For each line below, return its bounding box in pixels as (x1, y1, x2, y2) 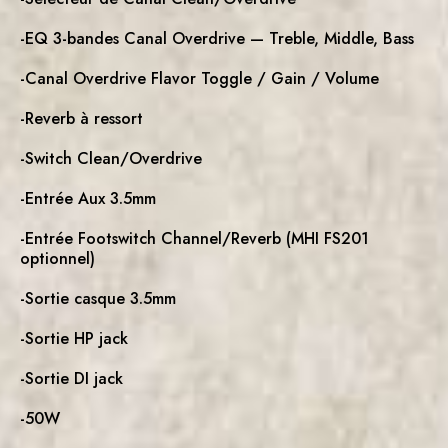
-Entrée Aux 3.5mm (20, 186, 156, 210)
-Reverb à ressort (20, 106, 143, 130)
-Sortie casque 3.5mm (20, 286, 176, 310)
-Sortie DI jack (20, 366, 123, 390)
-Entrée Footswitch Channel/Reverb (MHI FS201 (20, 226, 369, 250)
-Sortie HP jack (20, 326, 128, 350)
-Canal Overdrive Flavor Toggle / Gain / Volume (20, 66, 379, 90)
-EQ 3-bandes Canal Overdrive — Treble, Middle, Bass (20, 26, 414, 50)
